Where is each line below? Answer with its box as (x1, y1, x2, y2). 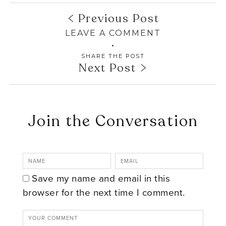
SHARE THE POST (81, 52, 145, 60)
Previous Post (74, 11, 159, 26)
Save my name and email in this (32, 171, 171, 186)
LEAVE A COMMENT (65, 28, 161, 38)
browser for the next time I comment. (22, 185, 185, 200)
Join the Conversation (27, 110, 198, 132)
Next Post (79, 60, 140, 76)
